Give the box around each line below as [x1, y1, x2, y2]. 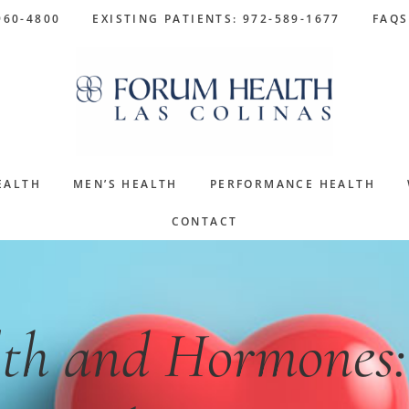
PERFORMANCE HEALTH [209, 176, 376, 192]
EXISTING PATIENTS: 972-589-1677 [92, 11, 341, 26]
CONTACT [171, 214, 238, 229]
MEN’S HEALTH [73, 176, 178, 192]
